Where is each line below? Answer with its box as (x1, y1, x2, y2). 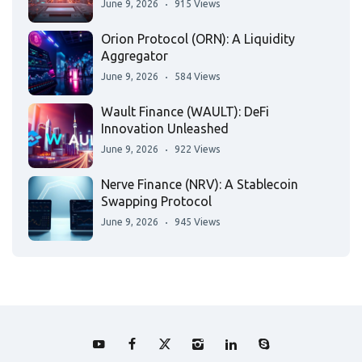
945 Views (175, 216, 220, 227)
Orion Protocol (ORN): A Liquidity (101, 31, 295, 46)
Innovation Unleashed (101, 120, 229, 136)
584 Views (175, 70, 220, 82)
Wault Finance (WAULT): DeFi (101, 103, 269, 119)
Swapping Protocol (101, 193, 212, 208)
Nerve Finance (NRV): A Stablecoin (101, 176, 298, 192)
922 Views (175, 143, 220, 154)
